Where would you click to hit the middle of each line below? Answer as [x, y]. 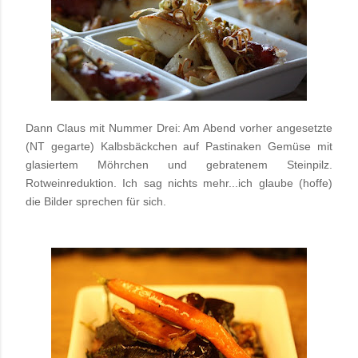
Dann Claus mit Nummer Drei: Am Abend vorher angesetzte [179, 128]
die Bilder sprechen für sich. [96, 202]
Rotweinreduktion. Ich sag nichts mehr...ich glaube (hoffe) [179, 183]
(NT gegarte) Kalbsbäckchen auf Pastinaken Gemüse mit [179, 147]
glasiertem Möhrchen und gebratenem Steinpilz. [179, 165]
